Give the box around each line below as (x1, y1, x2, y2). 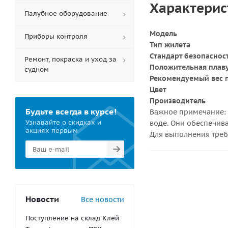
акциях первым (25, 126, 78, 135)
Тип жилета (150, 40, 190, 49)
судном (24, 65, 49, 74)
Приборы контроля (24, 32, 88, 41)
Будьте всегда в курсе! (25, 106, 117, 117)
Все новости (81, 195, 124, 204)
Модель (150, 29, 177, 38)
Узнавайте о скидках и (25, 118, 101, 127)
